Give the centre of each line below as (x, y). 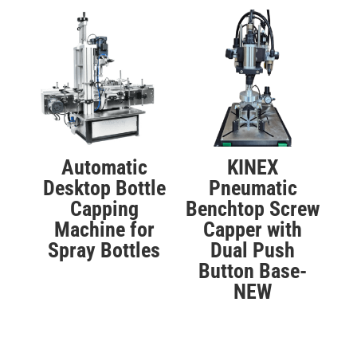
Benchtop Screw (253, 209)
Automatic (104, 168)
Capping (104, 209)
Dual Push (253, 251)
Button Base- (253, 271)
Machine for (104, 230)
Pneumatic (253, 188)
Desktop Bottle (104, 188)
